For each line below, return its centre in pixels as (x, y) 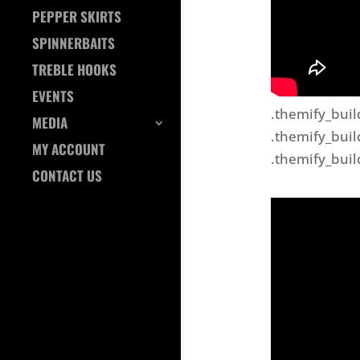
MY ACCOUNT (69, 149)
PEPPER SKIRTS (77, 16)
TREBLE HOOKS (74, 69)
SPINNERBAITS (74, 43)
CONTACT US (67, 175)
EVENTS (53, 96)
